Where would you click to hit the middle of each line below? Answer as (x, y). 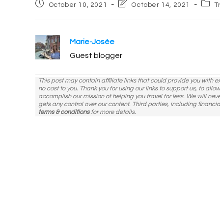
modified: (134, 21)
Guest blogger (96, 55)
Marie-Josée (92, 41)
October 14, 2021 (161, 5)
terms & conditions (64, 112)
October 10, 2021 (78, 5)
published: (53, 12)
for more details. (113, 112)
